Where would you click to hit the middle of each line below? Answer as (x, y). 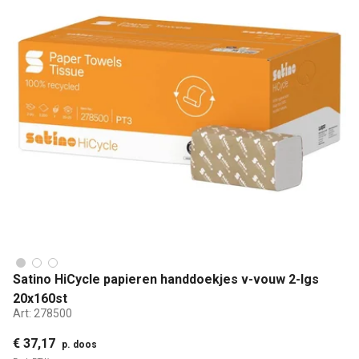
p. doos (79, 344)
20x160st (40, 298)
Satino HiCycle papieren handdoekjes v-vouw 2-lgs (166, 279)
